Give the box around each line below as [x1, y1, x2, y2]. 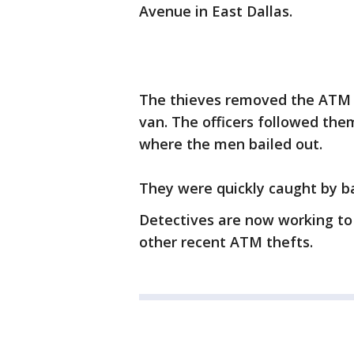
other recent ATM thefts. [139, 232, 313, 251]
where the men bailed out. [139, 134, 322, 153]
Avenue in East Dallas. [139, 2, 292, 21]
